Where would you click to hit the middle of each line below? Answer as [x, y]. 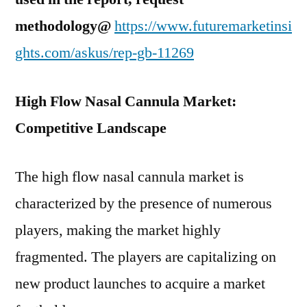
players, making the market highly [118, 230]
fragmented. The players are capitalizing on [146, 257]
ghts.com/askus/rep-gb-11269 [105, 53]
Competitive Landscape [91, 128]
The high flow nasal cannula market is [130, 177]
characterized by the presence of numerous [144, 204]
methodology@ [63, 26]
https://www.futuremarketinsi [203, 26]
